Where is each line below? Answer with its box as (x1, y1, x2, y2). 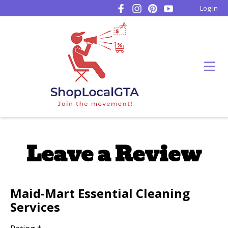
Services (10, 198, 60, 216)
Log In (200, 4, 218, 13)
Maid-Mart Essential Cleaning (10, 185, 190, 202)
